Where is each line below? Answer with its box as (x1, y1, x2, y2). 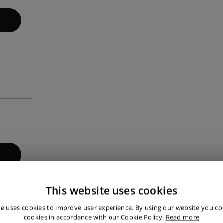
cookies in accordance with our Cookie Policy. (23, 212, 164, 222)
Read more (165, 212, 200, 222)
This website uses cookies (45, 183, 178, 198)
